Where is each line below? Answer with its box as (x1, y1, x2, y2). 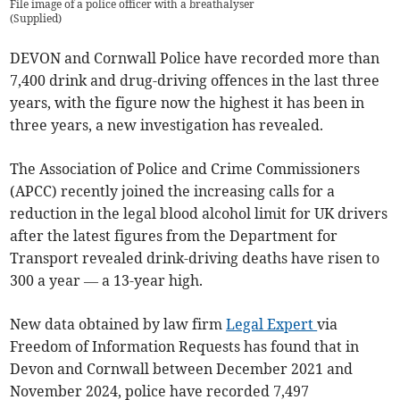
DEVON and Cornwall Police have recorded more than (10, 49, 380, 68)
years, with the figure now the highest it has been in (10, 94, 365, 112)
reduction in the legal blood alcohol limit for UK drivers (10, 204, 388, 223)
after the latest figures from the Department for (10, 227, 338, 246)
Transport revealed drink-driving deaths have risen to (10, 249, 380, 268)
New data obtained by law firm (10, 315, 227, 334)
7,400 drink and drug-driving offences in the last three (10, 71, 380, 90)
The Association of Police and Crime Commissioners (10, 160, 361, 179)
